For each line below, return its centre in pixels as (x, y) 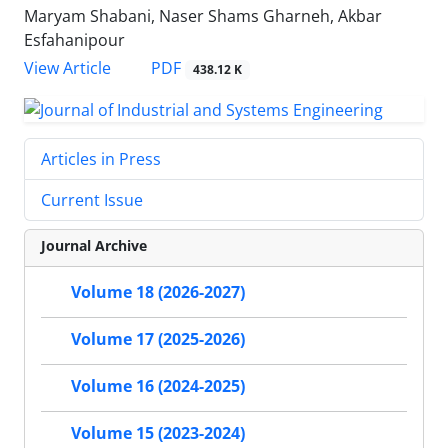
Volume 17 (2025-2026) (158, 339)
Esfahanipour (74, 40)
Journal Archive (94, 245)
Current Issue (92, 200)
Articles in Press (101, 159)
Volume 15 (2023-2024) (158, 433)
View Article (67, 68)
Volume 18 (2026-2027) (158, 292)
